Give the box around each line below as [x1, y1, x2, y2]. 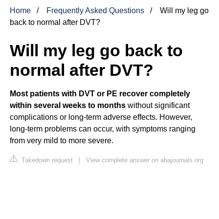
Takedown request [20, 156, 73, 164]
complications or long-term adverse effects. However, [10, 112, 192, 121]
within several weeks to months [10, 101, 126, 109]
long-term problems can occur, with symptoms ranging [10, 124, 196, 133]
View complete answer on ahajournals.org [86, 156, 203, 164]
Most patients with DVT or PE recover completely [10, 89, 190, 98]
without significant [126, 101, 190, 109]
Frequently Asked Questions [46, 6, 144, 15]
